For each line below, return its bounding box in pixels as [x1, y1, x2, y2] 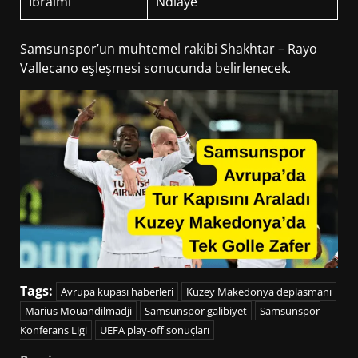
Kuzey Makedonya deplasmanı [186, 284, 332, 300]
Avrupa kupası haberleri [61, 284, 173, 300]
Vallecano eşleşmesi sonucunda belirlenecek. [20, 58, 291, 77]
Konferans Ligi [20, 323, 87, 338]
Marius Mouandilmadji [25, 304, 132, 319]
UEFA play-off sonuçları [100, 323, 209, 338]
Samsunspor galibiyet [145, 304, 247, 319]
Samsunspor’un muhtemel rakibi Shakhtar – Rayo [20, 39, 317, 58]
